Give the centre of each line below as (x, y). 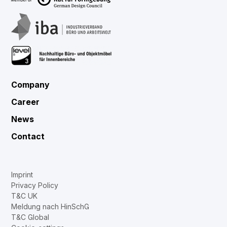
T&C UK (25, 196)
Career (26, 102)
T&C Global (30, 217)
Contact (28, 137)
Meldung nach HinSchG (50, 206)
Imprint (22, 174)
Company (31, 85)
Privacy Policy (35, 185)
